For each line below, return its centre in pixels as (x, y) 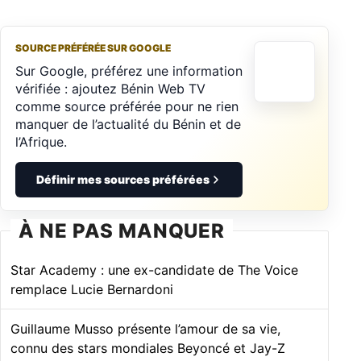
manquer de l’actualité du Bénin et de (128, 124)
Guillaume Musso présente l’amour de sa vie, (145, 328)
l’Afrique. (41, 141)
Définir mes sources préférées (122, 179)
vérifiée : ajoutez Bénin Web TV (110, 88)
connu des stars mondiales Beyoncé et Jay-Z (148, 348)
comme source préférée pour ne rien (127, 106)
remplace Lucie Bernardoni (92, 289)
